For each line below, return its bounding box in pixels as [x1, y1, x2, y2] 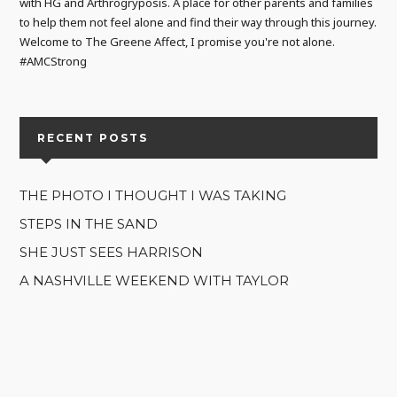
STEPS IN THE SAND [19, 215, 159, 233]
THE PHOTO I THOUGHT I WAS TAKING [19, 187, 287, 205]
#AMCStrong [19, 53, 88, 70]
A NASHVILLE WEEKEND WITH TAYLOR [19, 272, 290, 290]
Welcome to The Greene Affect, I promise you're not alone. [19, 34, 336, 51]
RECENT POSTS [37, 131, 149, 145]
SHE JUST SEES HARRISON [19, 244, 204, 261]
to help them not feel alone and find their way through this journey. [19, 14, 378, 31]
